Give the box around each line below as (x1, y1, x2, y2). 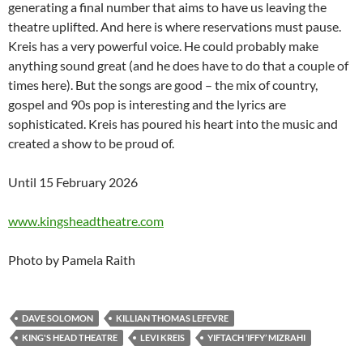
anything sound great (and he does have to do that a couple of (8, 58, 348, 74)
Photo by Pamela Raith (8, 252, 135, 268)
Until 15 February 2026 (8, 174, 138, 190)
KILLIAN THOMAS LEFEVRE (116, 313, 228, 324)
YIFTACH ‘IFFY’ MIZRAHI (207, 332, 305, 344)
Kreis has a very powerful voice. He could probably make (8, 38, 318, 54)
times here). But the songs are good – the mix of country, (8, 77, 318, 93)
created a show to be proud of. (8, 135, 174, 152)
